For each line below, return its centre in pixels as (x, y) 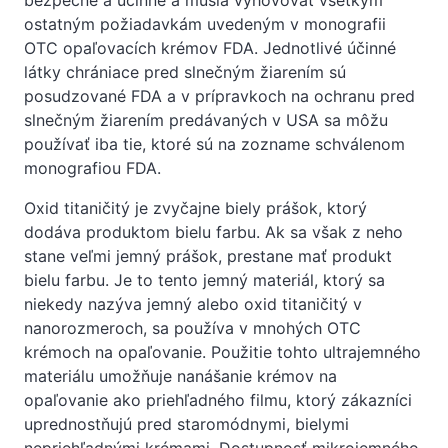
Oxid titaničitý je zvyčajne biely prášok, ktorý (195, 207)
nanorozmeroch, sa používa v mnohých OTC (192, 327)
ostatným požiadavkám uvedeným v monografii (205, 23)
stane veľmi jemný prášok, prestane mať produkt (208, 255)
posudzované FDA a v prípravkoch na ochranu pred (219, 95)
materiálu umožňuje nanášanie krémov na (180, 375)
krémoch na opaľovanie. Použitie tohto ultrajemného (222, 351)
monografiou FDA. (92, 167)
